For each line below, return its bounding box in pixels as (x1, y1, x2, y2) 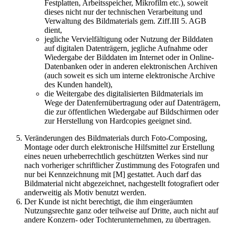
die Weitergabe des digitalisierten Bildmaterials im (44, 89, 203, 98)
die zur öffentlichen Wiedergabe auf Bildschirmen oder (44, 107, 218, 116)
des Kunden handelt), (44, 80, 112, 89)
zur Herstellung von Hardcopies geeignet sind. (44, 116, 192, 125)
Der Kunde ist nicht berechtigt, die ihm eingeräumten (24, 197, 193, 206)
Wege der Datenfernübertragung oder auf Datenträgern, (44, 98, 220, 107)
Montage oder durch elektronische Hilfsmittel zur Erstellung (24, 142, 214, 151)
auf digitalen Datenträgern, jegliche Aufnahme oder (44, 43, 207, 52)
